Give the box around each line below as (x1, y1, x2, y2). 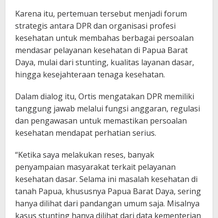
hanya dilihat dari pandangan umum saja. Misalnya (15, 198, 200, 209)
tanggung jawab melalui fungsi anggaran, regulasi (15, 103, 200, 114)
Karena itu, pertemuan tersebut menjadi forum (15, 8, 187, 19)
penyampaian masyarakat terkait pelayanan (15, 162, 176, 173)
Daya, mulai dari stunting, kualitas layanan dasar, (15, 57, 194, 68)
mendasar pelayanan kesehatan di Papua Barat (15, 45, 188, 56)
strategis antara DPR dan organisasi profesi (15, 20, 176, 32)
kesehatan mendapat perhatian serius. (15, 127, 156, 139)
